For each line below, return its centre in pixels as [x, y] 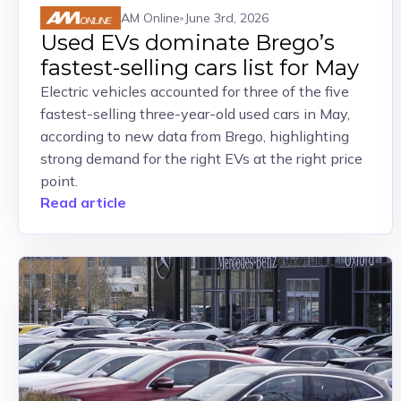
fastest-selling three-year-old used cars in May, [195, 114]
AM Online [150, 17]
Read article [83, 202]
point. [59, 181]
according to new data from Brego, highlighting [195, 136]
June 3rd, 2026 [227, 17]
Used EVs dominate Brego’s [188, 43]
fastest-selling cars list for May [200, 68]
